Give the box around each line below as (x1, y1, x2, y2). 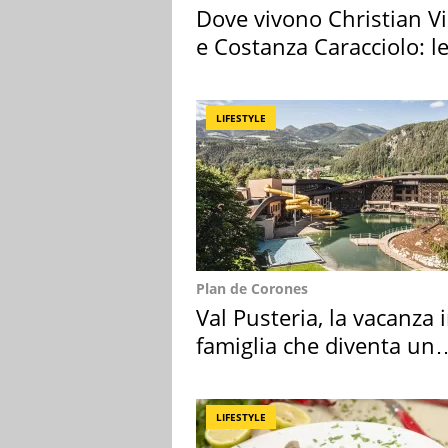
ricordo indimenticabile (196, 358, 433, 389)
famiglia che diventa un (196, 330, 435, 361)
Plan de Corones (196, 279, 308, 299)
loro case (196, 59, 288, 90)
